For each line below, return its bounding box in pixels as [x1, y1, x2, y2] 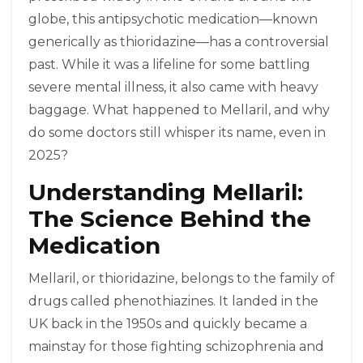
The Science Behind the [28, 205, 311, 233]
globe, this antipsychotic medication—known [28, 11, 318, 28]
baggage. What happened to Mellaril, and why [28, 102, 330, 118]
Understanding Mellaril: [28, 178, 303, 207]
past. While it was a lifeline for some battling [28, 57, 310, 73]
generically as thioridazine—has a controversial [28, 34, 329, 50]
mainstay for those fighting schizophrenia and [28, 339, 324, 355]
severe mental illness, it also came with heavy [28, 79, 318, 96]
